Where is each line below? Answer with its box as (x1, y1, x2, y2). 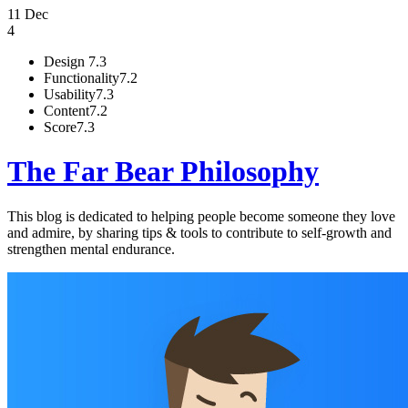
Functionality (44, 70, 119, 86)
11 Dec (7, 6, 48, 22)
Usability (44, 87, 96, 102)
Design (44, 54, 88, 69)
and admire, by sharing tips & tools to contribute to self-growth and (7, 224, 392, 240)
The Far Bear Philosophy (7, 155, 319, 189)
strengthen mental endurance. (7, 240, 175, 257)
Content (44, 103, 89, 118)
